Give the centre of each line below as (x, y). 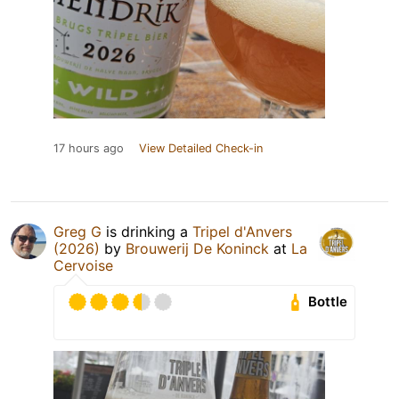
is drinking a (147, 231)
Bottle (328, 302)
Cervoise (83, 265)
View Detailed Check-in (201, 148)
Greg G (77, 231)
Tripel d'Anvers (242, 231)
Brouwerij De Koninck (197, 248)
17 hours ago (89, 148)
